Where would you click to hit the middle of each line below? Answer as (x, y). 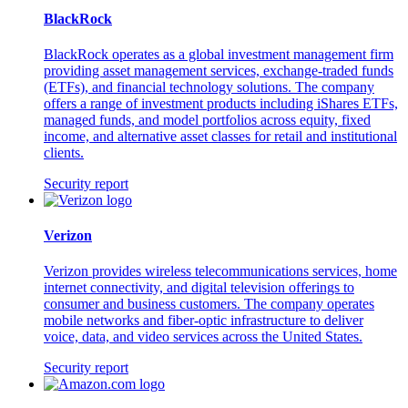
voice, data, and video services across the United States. (203, 337)
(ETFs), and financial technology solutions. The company (209, 87)
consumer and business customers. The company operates (209, 304)
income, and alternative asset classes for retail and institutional (220, 136)
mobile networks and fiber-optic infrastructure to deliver (204, 321)
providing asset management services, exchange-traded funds (219, 70)
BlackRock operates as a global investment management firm (219, 54)
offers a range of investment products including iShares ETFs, (221, 103)
